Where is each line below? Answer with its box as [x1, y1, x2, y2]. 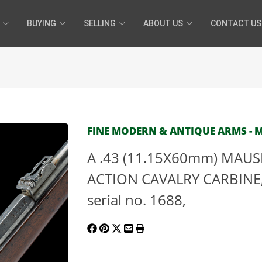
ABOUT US [143, 18, 183, 28]
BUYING [27, 18, 56, 28]
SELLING [84, 18, 116, 28]
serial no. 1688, [87, 190, 186, 209]
